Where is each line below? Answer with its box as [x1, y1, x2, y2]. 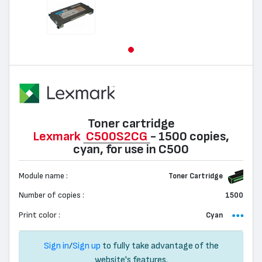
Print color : [19, 211, 60, 219]
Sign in [43, 241, 69, 251]
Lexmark [32, 130, 81, 143]
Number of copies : [19, 191, 84, 200]
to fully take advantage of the [100, 241, 219, 251]
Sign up [72, 241, 101, 251]
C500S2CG [86, 130, 147, 143]
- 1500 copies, [150, 130, 230, 143]
